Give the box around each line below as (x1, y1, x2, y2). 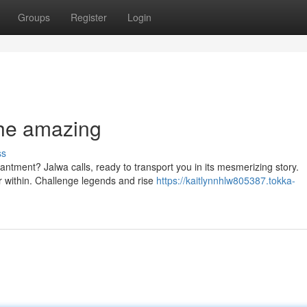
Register (71, 10, 107, 24)
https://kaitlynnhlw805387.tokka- (156, 173, 295, 187)
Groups (18, 10, 50, 24)
